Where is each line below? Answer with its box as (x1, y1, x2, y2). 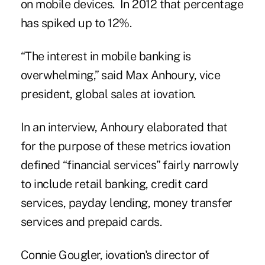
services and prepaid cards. (20, 214, 162, 229)
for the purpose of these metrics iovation (20, 138, 231, 153)
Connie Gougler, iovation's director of (20, 247, 209, 262)
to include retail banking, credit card (20, 176, 208, 191)
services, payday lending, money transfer (20, 195, 232, 210)
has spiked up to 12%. (20, 15, 132, 30)
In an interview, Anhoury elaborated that (20, 119, 228, 134)
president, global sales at (20, 86, 154, 101)
